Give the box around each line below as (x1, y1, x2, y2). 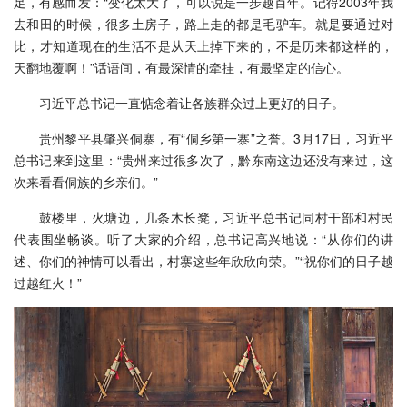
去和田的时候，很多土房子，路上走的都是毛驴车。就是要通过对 (14, 15, 393, 34)
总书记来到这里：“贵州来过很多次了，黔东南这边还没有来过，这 (14, 151, 393, 170)
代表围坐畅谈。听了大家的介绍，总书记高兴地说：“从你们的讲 (14, 230, 393, 249)
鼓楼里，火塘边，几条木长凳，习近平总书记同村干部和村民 (39, 208, 393, 227)
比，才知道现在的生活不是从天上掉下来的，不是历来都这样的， (14, 36, 393, 55)
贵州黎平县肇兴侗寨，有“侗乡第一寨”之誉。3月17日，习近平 (39, 129, 393, 148)
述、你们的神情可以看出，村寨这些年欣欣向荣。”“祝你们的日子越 (14, 252, 393, 271)
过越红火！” (14, 273, 82, 293)
